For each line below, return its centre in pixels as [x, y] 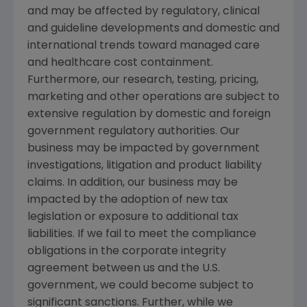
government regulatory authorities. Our [134, 131]
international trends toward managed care [144, 46]
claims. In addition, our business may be [133, 183]
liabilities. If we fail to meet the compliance [142, 234]
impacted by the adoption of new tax [128, 200]
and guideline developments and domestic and [153, 28]
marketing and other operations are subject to [153, 97]
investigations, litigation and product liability [145, 165]
